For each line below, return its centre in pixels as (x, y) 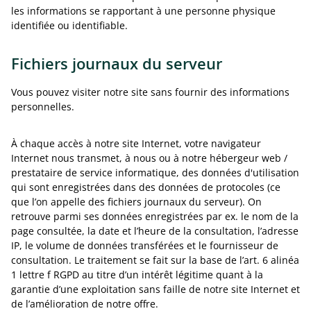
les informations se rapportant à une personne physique (143, 11)
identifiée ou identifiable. (69, 25)
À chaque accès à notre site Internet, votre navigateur (136, 143)
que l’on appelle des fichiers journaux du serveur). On (136, 202)
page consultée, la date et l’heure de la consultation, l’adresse (155, 231)
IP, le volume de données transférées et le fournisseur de (145, 245)
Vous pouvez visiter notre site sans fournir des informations (150, 92)
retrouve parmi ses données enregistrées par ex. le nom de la (155, 216)
